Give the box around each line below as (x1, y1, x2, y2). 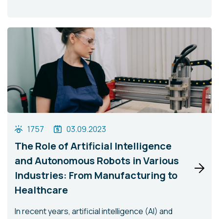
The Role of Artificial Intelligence (15, 139, 172, 153)
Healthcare (15, 183, 68, 197)
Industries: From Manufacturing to (15, 169, 177, 182)
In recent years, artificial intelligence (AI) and (15, 206, 173, 217)
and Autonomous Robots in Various (15, 154, 179, 167)
